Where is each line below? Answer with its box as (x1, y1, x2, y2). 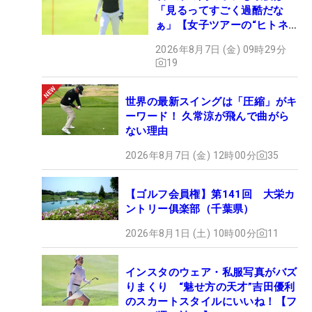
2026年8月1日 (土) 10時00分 (125, 227, 256, 239)
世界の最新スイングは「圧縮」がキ (125, 95, 297, 108)
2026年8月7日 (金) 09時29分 (155, 43, 286, 55)
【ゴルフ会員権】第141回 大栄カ (125, 187, 295, 201)
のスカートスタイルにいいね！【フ (125, 295, 297, 308)
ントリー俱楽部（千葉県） (125, 202, 254, 215)
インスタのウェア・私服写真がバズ (125, 265, 297, 279)
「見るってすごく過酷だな (155, 3, 284, 17)
